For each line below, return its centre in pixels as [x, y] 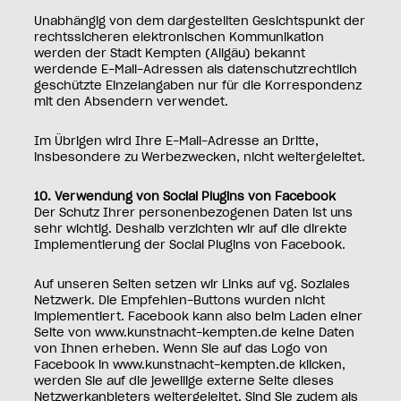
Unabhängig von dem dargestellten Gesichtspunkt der [200, 22]
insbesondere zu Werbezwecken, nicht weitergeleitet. [200, 158]
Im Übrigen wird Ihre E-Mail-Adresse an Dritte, [177, 142]
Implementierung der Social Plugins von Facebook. [190, 246]
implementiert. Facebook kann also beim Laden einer [199, 318]
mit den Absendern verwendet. [132, 103]
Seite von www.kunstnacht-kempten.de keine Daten [195, 334]
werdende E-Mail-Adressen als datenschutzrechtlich [196, 71]
